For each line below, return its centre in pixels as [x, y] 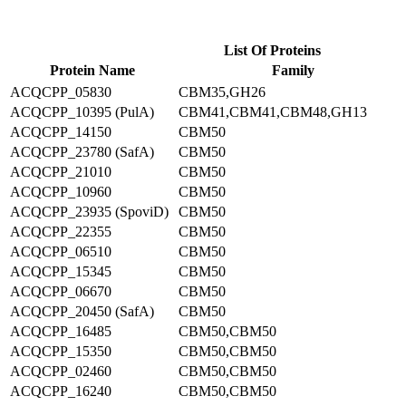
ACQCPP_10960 [61, 192]
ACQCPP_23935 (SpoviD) [89, 212]
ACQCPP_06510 [61, 251]
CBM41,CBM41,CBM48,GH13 [273, 112]
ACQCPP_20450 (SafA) [82, 311]
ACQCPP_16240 [61, 391]
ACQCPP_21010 [61, 172]
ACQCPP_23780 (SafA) [82, 152]
